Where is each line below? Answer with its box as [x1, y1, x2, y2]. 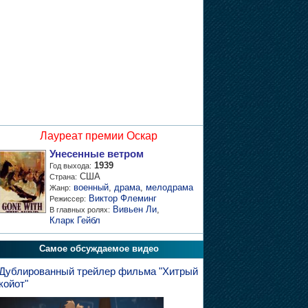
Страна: [49, 173, 77, 181]
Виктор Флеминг [88, 193, 157, 203]
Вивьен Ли [112, 204, 157, 214]
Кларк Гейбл [49, 215, 100, 225]
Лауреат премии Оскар [40, 130, 157, 142]
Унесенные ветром [49, 148, 144, 159]
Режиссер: [49, 195, 86, 203]
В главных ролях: [49, 206, 110, 214]
